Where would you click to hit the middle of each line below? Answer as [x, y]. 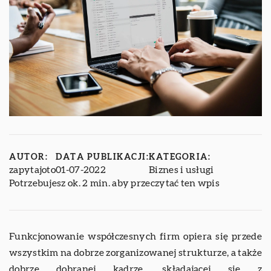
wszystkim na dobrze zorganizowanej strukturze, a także [135, 253]
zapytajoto [32, 170]
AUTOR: [28, 157]
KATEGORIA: [180, 157]
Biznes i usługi [181, 170]
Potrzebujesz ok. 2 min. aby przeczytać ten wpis [115, 183]
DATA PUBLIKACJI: [102, 157]
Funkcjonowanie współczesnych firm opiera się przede [135, 236]
